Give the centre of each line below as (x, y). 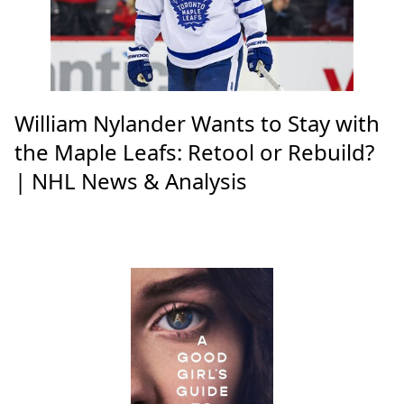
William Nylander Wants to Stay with (197, 124)
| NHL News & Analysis (131, 181)
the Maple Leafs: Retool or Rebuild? (194, 152)
